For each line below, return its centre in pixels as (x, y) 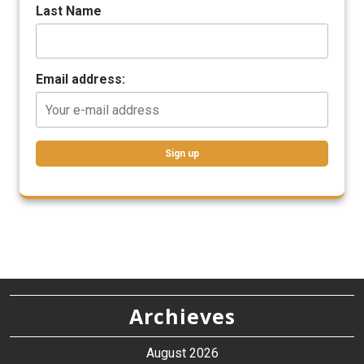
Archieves (182, 316)
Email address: (80, 80)
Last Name (69, 11)
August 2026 (182, 353)
